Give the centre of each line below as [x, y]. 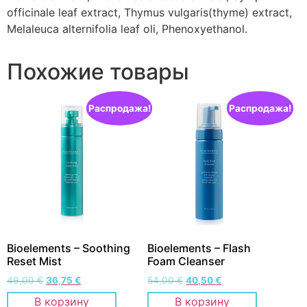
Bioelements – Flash [199, 248]
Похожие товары [98, 72]
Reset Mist [34, 261]
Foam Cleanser [186, 261]
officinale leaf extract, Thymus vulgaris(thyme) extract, [149, 12]
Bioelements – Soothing [69, 248]
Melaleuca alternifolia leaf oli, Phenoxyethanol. [127, 29]
